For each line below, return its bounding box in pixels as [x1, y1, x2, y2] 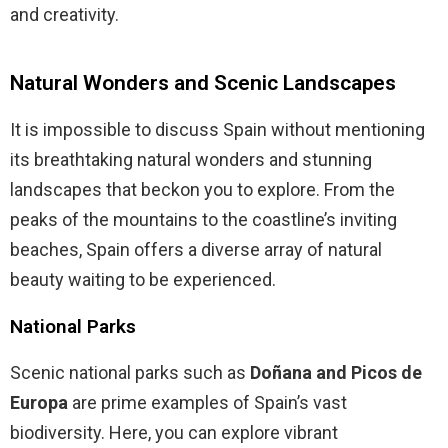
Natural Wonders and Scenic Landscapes [10, 71, 396, 96]
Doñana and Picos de [250, 362, 422, 384]
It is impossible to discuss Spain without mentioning [10, 119, 425, 141]
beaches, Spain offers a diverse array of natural [10, 239, 382, 261]
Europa [10, 392, 68, 414]
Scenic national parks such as [10, 362, 250, 384]
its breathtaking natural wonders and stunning [10, 149, 372, 171]
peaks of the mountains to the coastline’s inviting [10, 209, 397, 231]
